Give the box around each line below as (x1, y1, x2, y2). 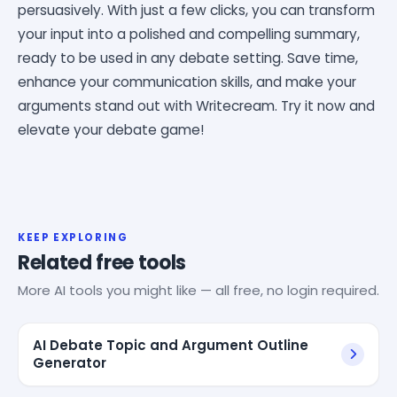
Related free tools (18, 248, 187, 276)
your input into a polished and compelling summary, (18, 24, 360, 43)
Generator (33, 353, 106, 372)
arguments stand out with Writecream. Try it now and (18, 96, 375, 115)
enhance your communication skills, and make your (18, 72, 356, 91)
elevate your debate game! (18, 120, 205, 139)
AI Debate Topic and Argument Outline (33, 335, 308, 354)
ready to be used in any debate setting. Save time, (18, 48, 358, 67)
